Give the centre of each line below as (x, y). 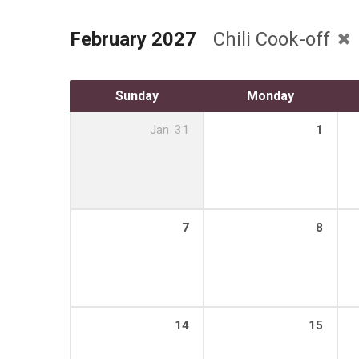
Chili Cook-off (274, 39)
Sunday (137, 96)
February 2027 (133, 39)
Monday (270, 96)
